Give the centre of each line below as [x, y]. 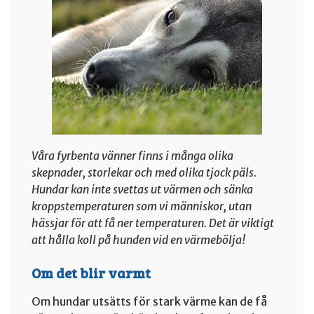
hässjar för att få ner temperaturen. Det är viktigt [153, 223]
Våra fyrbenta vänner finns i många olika [132, 156]
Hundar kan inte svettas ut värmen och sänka [142, 189]
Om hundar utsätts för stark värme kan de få [149, 301]
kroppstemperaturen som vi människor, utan [142, 206]
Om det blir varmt [91, 273]
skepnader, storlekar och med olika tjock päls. [144, 172]
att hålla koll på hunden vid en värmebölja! [138, 240]
